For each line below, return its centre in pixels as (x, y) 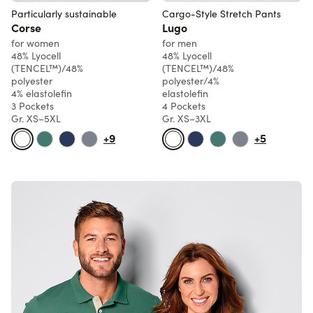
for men (180, 43)
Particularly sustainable (64, 13)
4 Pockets (184, 105)
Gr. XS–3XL (187, 118)
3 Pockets (32, 105)
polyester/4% (191, 80)
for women (35, 43)
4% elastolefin (42, 93)
